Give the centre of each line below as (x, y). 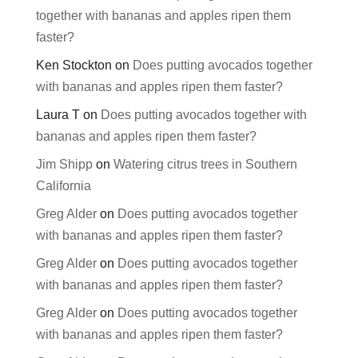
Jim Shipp (64, 164)
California (63, 185)
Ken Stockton (74, 65)
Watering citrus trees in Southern (205, 164)
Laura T (58, 114)
